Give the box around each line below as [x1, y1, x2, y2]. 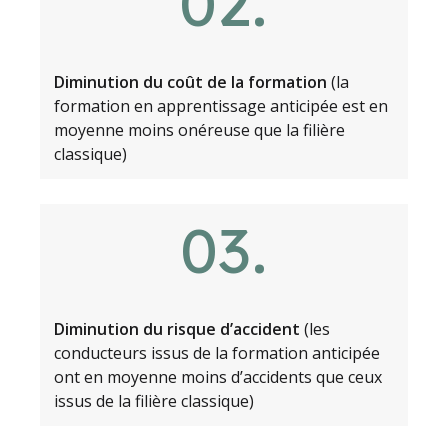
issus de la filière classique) [53, 389, 254, 412]
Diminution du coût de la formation [53, 70, 327, 93]
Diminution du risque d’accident [53, 317, 304, 340]
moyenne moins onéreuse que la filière [53, 118, 345, 141]
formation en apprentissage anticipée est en [53, 94, 388, 117]
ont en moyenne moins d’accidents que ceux [53, 365, 382, 388]
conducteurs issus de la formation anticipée [53, 341, 380, 364]
